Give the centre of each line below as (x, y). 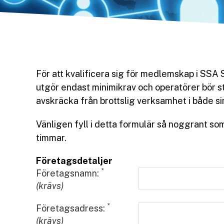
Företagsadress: (71, 208)
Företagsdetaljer (74, 161)
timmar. (51, 138)
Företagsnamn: (68, 173)
